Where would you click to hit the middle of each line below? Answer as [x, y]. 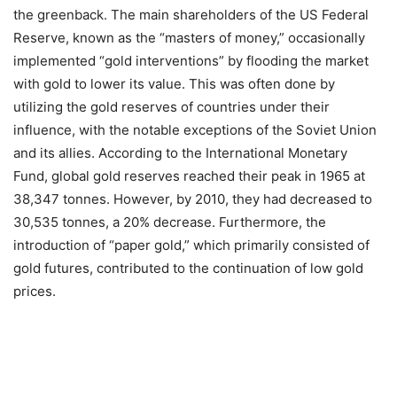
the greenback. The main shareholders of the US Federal [191, 15]
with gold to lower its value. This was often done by [174, 84]
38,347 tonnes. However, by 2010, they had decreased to [193, 199]
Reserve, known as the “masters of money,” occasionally [189, 38]
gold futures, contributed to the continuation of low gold [188, 268]
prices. [35, 291]
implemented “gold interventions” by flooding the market [191, 61]
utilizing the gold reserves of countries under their [171, 107]
